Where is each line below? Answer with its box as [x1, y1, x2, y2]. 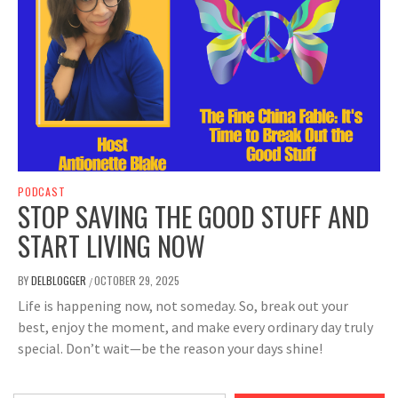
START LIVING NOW [18, 226, 205, 267]
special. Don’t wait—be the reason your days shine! [18, 339, 322, 358]
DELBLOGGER [31, 273, 89, 289]
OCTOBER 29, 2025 [94, 273, 179, 289]
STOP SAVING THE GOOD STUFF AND [18, 196, 370, 237]
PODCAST [18, 184, 66, 200]
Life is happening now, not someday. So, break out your [18, 297, 348, 315]
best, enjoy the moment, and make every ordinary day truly [18, 318, 373, 337]
